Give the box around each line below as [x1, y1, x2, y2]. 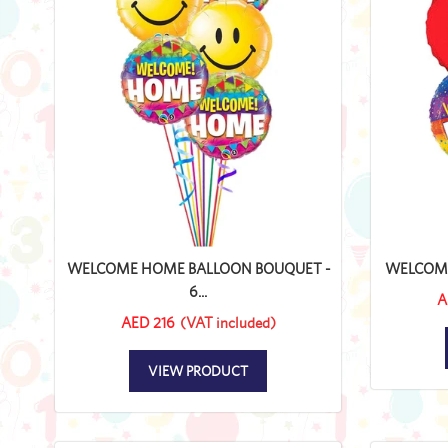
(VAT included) [179, 313, 276, 331]
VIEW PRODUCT [148, 362, 248, 379]
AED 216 [120, 313, 175, 331]
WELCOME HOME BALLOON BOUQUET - [66, 259, 330, 277]
